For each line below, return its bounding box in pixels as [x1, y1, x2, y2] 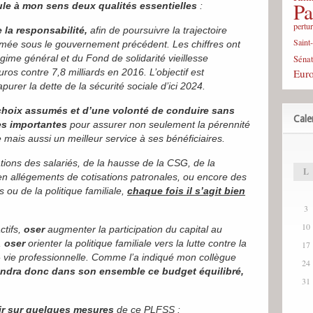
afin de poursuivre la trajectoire [90, 24, 227, 36]
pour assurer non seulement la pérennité [67, 119, 250, 130]
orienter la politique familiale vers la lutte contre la [25, 238, 247, 249]
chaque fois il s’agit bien [127, 185, 245, 196]
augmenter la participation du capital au [45, 224, 222, 235]
